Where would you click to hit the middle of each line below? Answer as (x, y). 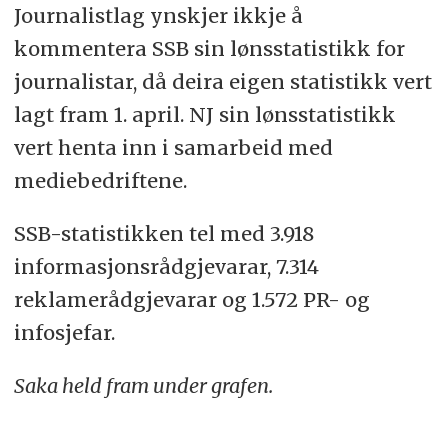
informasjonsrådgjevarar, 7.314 (166, 267)
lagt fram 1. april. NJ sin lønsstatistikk (204, 115)
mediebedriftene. (100, 181)
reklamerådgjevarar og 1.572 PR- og (191, 300)
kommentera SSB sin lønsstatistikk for (209, 49)
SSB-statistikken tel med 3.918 (163, 234)
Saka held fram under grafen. (143, 386)
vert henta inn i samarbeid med (173, 148)
